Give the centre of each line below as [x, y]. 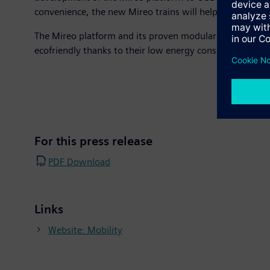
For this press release [93, 141]
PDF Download [79, 162]
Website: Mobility [85, 230]
